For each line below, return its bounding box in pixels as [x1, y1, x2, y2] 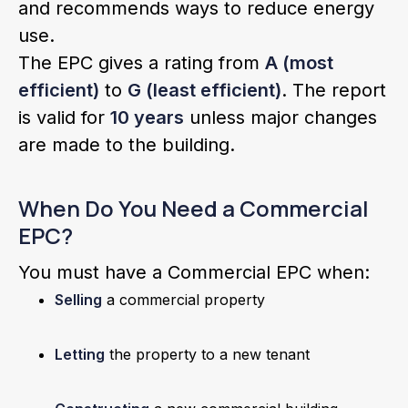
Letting [55, 345, 105, 363]
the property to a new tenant [105, 345, 310, 363]
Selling [55, 291, 102, 309]
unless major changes [184, 107, 377, 128]
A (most [265, 52, 333, 74]
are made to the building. [18, 134, 235, 156]
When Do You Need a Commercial [18, 193, 369, 223]
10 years [110, 107, 184, 128]
